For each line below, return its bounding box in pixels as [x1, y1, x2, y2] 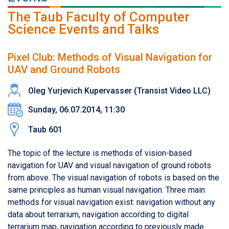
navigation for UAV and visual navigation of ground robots [8, 160, 211, 170]
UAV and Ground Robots [8, 63, 120, 76]
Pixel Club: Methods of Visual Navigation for [8, 51, 212, 63]
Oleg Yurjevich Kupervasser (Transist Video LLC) [28, 85, 211, 96]
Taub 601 [28, 124, 62, 134]
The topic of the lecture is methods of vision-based [8, 148, 192, 158]
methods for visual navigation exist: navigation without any [8, 197, 215, 207]
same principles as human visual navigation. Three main [8, 185, 205, 195]
